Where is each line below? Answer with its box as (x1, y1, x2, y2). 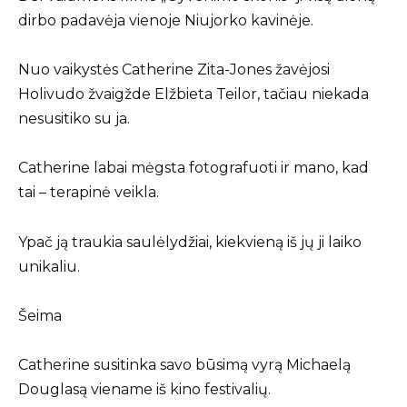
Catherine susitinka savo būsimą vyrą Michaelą (18, 355, 351, 373)
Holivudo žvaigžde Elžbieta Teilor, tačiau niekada (18, 85, 369, 104)
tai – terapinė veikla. (18, 184, 159, 202)
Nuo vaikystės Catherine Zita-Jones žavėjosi (18, 61, 330, 79)
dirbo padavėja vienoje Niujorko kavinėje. (18, 12, 313, 29)
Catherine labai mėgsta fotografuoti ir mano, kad (18, 159, 369, 177)
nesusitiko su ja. (18, 110, 130, 128)
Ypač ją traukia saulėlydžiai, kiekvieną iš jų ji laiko (18, 233, 362, 251)
